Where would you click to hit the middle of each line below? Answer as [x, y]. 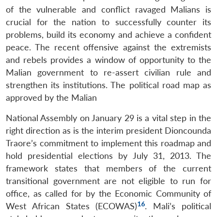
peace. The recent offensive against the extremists [108, 47]
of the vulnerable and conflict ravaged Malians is [108, 9]
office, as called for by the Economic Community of [108, 193]
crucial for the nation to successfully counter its [108, 22]
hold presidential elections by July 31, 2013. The [108, 155]
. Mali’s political [178, 206]
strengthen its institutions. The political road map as [108, 85]
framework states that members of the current [108, 168]
